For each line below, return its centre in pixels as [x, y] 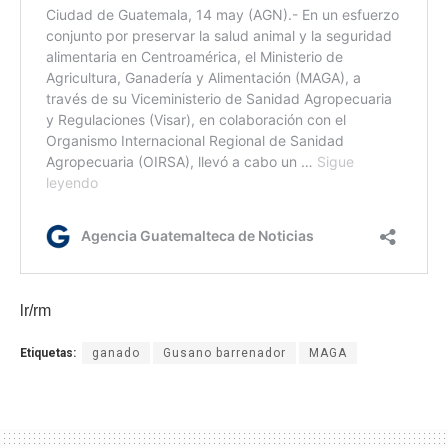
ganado [116, 353]
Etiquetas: [48, 353]
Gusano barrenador [224, 353]
